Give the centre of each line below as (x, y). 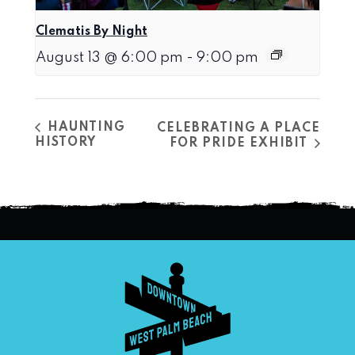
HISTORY (65, 143)
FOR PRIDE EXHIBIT (240, 144)
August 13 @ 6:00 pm (109, 57)
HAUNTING (84, 128)
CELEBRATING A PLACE (239, 129)
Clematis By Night (92, 31)
